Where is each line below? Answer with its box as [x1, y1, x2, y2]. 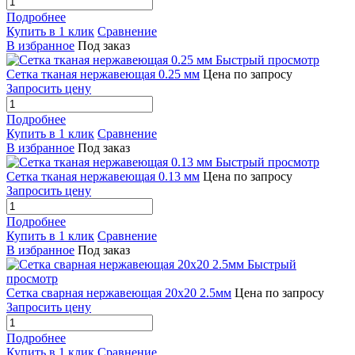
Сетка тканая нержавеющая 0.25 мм [6, 67, 200, 82]
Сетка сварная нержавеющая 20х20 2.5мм [6, 286, 231, 300]
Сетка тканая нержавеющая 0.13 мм [6, 170, 200, 184]
